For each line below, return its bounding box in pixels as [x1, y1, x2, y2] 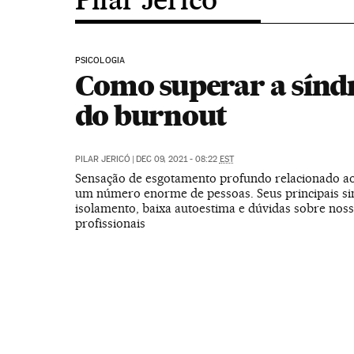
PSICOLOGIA [74, 55, 126, 66]
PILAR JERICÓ [74, 154, 130, 164]
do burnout [74, 98, 228, 133]
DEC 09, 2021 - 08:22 [135, 154, 220, 164]
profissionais [74, 216, 145, 231]
